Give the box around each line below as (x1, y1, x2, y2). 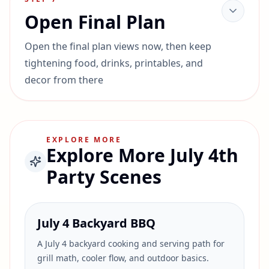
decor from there (25, 73, 103, 86)
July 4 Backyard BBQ (37, 215, 156, 231)
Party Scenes (46, 165, 162, 189)
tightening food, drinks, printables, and (25, 56, 203, 70)
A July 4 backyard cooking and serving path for (37, 238, 225, 249)
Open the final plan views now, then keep (25, 40, 211, 53)
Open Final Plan (25, 10, 166, 34)
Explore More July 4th (46, 143, 238, 168)
